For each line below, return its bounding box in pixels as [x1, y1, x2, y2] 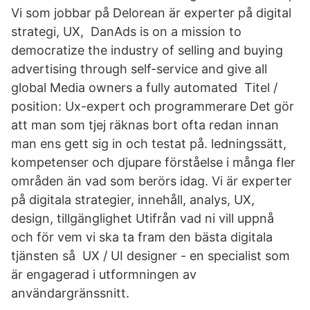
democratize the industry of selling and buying [11, 43, 283, 57]
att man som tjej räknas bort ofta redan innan [11, 118, 279, 132]
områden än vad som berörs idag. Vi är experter [11, 174, 292, 188]
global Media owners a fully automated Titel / [11, 80, 277, 95]
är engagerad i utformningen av [11, 267, 197, 282]
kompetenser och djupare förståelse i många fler [11, 155, 295, 170]
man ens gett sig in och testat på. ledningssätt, [11, 136, 286, 151]
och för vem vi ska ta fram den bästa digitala [11, 230, 273, 244]
